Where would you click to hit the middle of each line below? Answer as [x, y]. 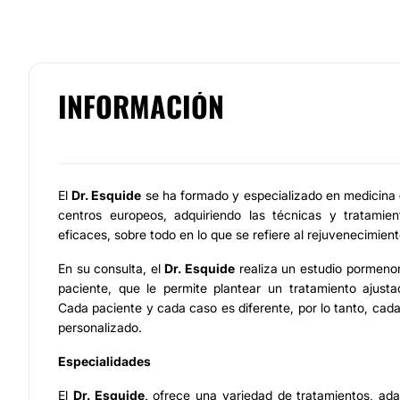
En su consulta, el [112, 268]
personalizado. [100, 327]
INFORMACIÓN [141, 106]
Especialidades [104, 361]
